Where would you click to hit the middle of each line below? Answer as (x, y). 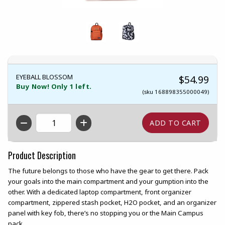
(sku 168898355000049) (176, 92)
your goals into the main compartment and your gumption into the (108, 181)
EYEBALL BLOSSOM (44, 77)
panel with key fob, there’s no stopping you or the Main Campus (106, 213)
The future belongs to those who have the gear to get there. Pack (108, 171)
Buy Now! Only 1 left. (54, 87)
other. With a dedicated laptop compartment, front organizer (100, 192)
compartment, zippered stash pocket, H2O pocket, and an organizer (112, 202)
